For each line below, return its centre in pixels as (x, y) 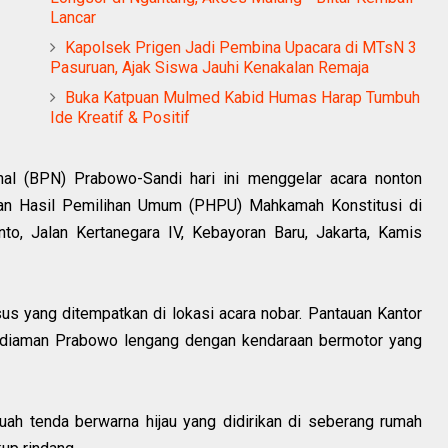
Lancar (73, 18)
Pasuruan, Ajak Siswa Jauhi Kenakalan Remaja (209, 68)
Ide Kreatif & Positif (120, 118)
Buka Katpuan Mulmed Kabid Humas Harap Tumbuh (242, 98)
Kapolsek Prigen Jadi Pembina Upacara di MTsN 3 (241, 48)
